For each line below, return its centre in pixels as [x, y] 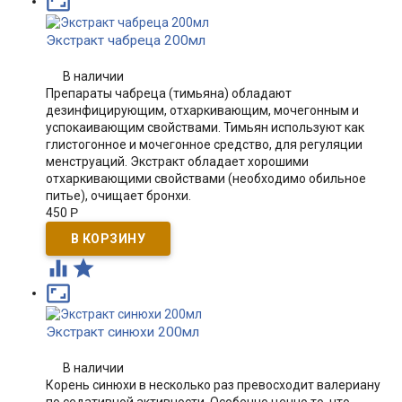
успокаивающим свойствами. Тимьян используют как [205, 127]
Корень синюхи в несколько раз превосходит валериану [213, 385]
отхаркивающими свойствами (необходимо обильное [205, 179]
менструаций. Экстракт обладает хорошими [177, 162]
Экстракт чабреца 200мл [125, 40]
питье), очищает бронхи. [118, 196]
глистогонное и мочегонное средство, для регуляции [204, 144]
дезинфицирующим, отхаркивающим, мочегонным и [202, 110]
